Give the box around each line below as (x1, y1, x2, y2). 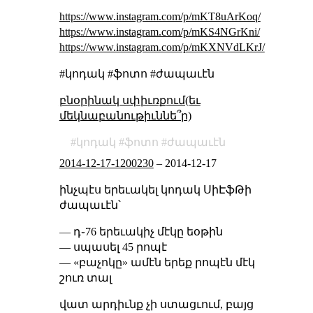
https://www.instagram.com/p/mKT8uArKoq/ (59, 10, 261, 23)
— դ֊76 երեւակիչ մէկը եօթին (59, 226, 223, 238)
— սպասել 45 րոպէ (59, 241, 167, 254)
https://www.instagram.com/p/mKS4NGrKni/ (59, 26, 260, 38)
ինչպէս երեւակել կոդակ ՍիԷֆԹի (59, 184, 252, 196)
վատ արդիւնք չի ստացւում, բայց (59, 298, 254, 311)
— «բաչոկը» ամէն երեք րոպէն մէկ (59, 256, 255, 269)
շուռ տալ (59, 272, 112, 284)
